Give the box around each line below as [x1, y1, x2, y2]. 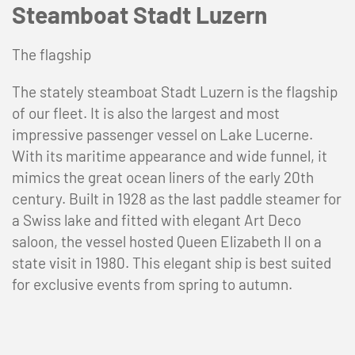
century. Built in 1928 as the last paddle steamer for [12, 189, 342, 208]
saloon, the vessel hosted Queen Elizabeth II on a [12, 232, 322, 250]
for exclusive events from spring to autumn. [12, 275, 292, 293]
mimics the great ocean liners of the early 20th [12, 168, 314, 186]
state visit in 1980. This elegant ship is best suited [12, 254, 331, 272]
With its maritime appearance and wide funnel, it [12, 147, 327, 165]
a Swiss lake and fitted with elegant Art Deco [12, 211, 301, 229]
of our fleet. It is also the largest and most [12, 104, 280, 122]
